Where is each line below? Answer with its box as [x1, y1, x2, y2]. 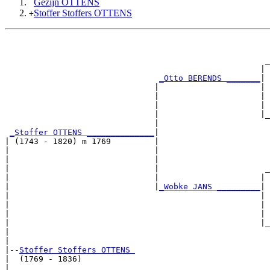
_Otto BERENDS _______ [159, 73, 260, 83]
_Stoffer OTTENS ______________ [10, 127, 154, 137]
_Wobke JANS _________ [159, 181, 260, 191]
